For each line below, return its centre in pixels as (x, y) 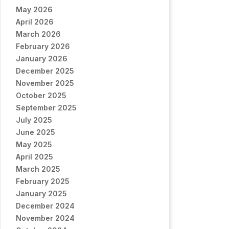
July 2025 (34, 120)
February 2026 (43, 46)
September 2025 (46, 108)
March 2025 (38, 169)
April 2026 (35, 22)
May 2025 (34, 144)
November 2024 (45, 218)
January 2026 (42, 59)
